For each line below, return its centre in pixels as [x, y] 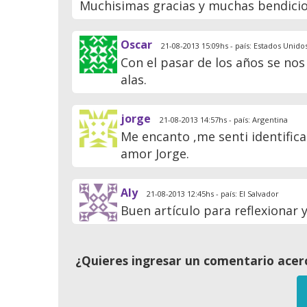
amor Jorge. [155, 154]
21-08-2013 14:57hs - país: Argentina [223, 120]
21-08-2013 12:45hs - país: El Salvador [212, 194]
